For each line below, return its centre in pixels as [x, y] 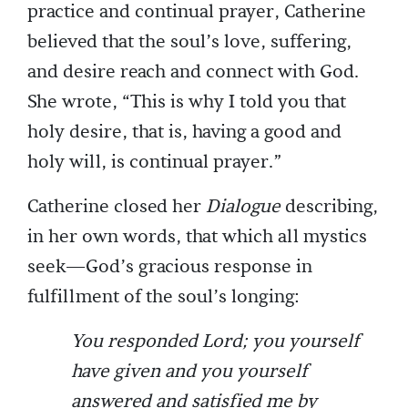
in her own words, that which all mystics [197, 237]
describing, [329, 207]
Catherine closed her [117, 207]
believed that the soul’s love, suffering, [189, 42]
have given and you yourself [189, 372]
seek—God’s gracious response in [170, 267]
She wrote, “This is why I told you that [187, 102]
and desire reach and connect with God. [193, 72]
